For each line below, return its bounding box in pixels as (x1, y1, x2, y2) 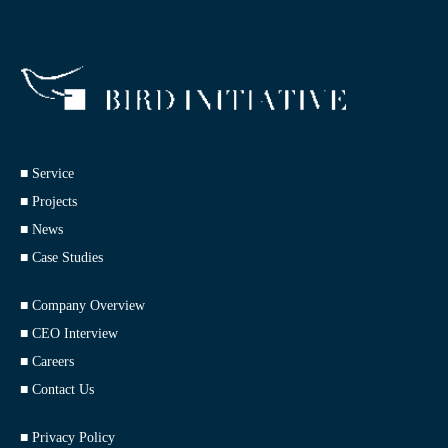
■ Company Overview (20, 297, 145, 313)
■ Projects (20, 193, 77, 209)
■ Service (20, 165, 74, 181)
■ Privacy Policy (20, 429, 115, 445)
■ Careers (20, 353, 74, 369)
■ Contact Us (20, 381, 94, 397)
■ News (20, 221, 63, 237)
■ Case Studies (20, 249, 103, 265)
